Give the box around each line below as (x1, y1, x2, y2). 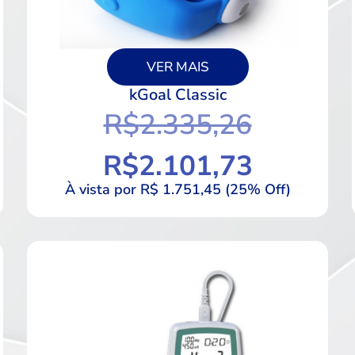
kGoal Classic (128, 83, 227, 105)
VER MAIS (146, 57, 209, 76)
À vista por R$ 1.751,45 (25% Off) (64, 180, 291, 200)
